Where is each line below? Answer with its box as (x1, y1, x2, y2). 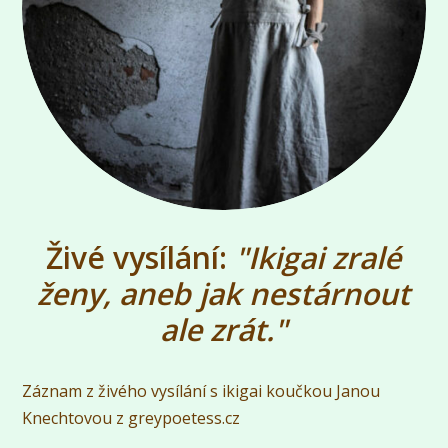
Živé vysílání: (45, 237, 235, 279)
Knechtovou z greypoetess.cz (22, 407, 241, 430)
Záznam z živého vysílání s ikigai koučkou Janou (22, 380, 381, 403)
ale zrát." (159, 309, 287, 351)
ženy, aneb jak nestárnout (36, 273, 410, 315)
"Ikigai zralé (234, 237, 401, 279)
